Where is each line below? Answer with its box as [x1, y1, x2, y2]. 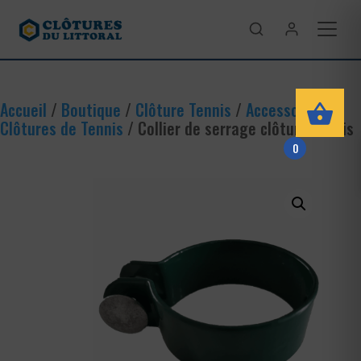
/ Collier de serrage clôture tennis [123, 116, 354, 140]
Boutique [61, 98, 121, 122]
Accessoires [246, 98, 324, 122]
